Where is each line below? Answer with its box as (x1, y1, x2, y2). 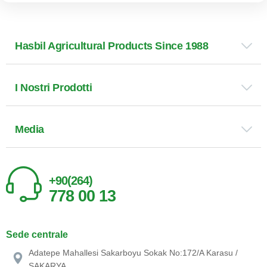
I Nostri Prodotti (15, 81, 92, 94)
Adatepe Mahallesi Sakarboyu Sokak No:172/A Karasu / (29, 247, 238, 257)
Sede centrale (6, 229, 68, 240)
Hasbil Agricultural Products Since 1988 (15, 39, 209, 52)
